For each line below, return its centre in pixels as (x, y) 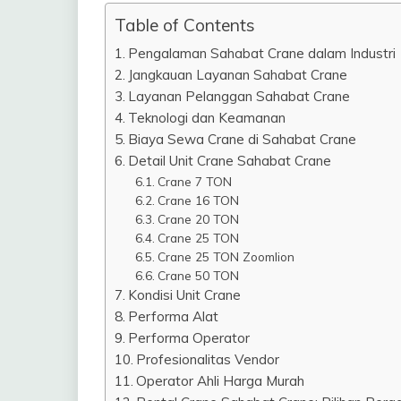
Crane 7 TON (194, 181)
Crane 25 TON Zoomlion (226, 256)
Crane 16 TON (198, 200)
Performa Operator (189, 337)
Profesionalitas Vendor (208, 359)
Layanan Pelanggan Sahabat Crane (239, 96)
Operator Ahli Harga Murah (221, 380)
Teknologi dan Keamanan (207, 117)
